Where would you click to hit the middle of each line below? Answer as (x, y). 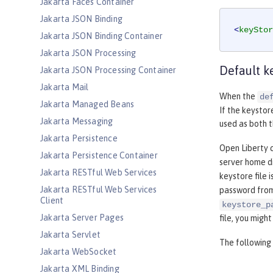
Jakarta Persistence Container (99, 155)
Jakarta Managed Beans (87, 104)
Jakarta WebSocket (79, 252)
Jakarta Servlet (70, 235)
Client (52, 200)
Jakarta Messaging (77, 121)
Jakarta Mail (65, 87)
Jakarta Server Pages (82, 218)
